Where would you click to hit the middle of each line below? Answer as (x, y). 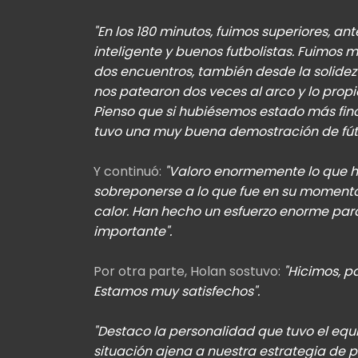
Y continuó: (129, 171)
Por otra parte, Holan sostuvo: (189, 271)
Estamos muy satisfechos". (177, 291)
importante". (133, 231)
